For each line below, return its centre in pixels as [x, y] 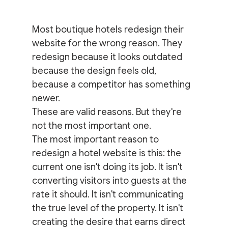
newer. [46, 98]
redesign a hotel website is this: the [107, 153]
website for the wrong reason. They [108, 43]
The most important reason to [96, 139]
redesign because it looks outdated [108, 57]
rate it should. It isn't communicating [109, 194]
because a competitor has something [112, 84]
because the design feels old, [95, 70]
